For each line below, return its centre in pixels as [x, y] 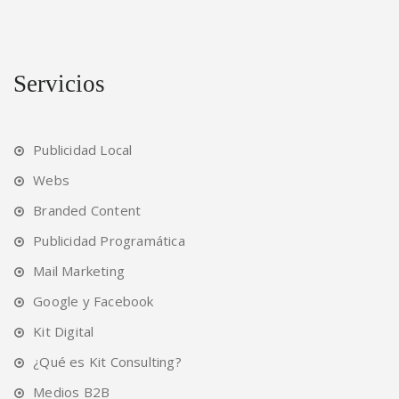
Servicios [59, 83]
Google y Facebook [94, 301]
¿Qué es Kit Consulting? [107, 361]
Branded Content [87, 210]
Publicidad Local [83, 149]
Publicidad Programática [109, 240]
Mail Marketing [79, 270]
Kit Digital [64, 331]
